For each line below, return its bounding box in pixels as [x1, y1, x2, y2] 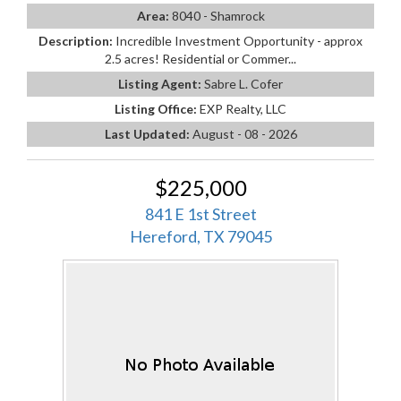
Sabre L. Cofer [204, 75, 283, 91]
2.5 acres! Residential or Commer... [105, 50, 296, 66]
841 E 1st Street [144, 203, 257, 224]
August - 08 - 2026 [192, 125, 297, 141]
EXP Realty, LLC [200, 100, 286, 116]
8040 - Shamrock [171, 7, 265, 23]
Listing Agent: [118, 75, 204, 91]
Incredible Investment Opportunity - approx [115, 32, 363, 48]
